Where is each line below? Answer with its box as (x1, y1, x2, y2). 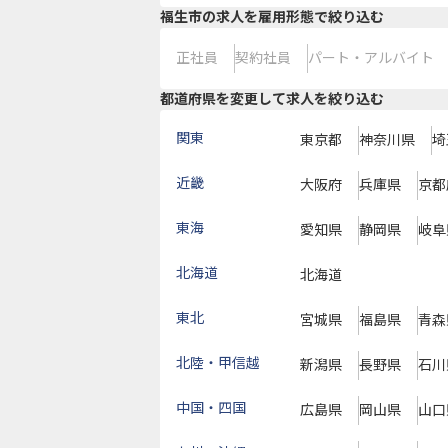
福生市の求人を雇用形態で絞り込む (160, 9, 384, 25)
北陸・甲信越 (176, 355, 260, 371)
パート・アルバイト (308, 50, 434, 66)
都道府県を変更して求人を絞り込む (160, 91, 384, 107)
